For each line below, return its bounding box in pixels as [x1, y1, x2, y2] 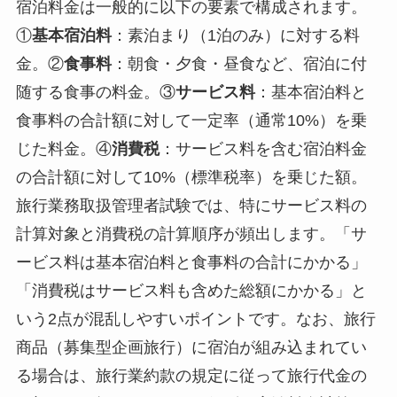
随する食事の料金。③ [15, 83, 175, 102]
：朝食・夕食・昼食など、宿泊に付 [111, 55, 367, 74]
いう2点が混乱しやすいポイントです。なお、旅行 [15, 310, 376, 329]
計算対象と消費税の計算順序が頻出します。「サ [15, 225, 367, 244]
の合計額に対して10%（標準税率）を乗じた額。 [15, 168, 367, 187]
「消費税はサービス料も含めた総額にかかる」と [15, 282, 367, 300]
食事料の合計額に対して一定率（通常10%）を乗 [15, 112, 367, 130]
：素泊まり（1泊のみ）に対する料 [111, 27, 360, 45]
